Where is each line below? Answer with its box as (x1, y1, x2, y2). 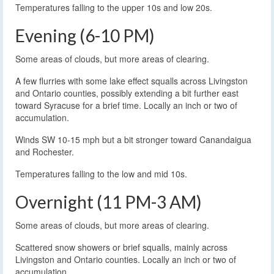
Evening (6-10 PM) (15, 25, 155, 46)
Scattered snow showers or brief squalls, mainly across (15, 241, 228, 254)
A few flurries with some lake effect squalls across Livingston (15, 75, 248, 87)
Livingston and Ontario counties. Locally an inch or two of (15, 253, 236, 266)
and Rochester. (15, 146, 74, 158)
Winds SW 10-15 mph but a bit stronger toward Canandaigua (15, 133, 251, 146)
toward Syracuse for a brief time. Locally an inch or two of (15, 99, 237, 112)
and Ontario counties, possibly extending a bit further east (15, 87, 239, 100)
